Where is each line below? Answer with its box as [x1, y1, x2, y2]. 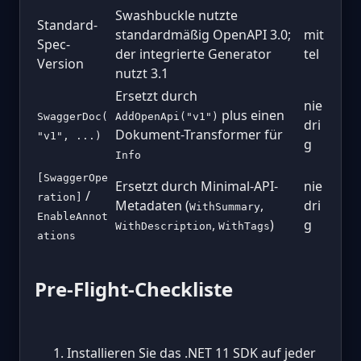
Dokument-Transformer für [115, 125, 283, 143]
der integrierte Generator [115, 44, 272, 63]
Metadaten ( [115, 196, 189, 214]
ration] [37, 190, 82, 203]
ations [37, 229, 76, 242]
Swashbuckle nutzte [115, 6, 238, 24]
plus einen [218, 106, 284, 124]
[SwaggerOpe [37, 171, 108, 184]
